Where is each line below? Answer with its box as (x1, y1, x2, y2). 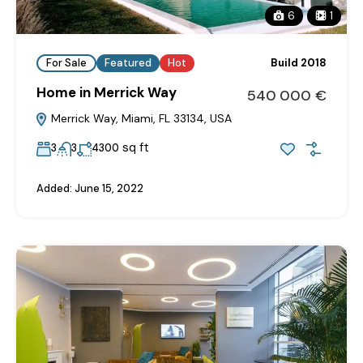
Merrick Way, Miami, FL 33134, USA (48, 110, 232, 126)
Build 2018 (271, 56, 327, 70)
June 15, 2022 (72, 181, 143, 195)
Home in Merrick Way (36, 83, 177, 101)
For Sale (46, 56, 87, 70)
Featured (105, 56, 152, 70)
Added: (36, 181, 72, 195)
